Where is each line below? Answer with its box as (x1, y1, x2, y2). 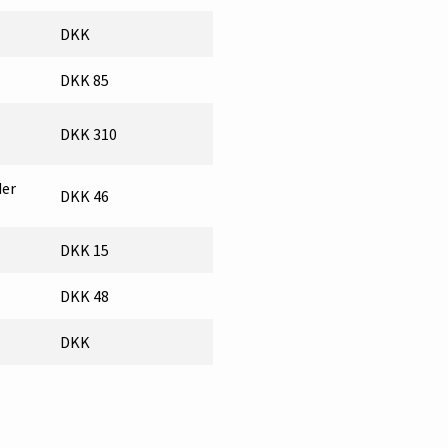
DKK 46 (60, 185, 109, 206)
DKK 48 (60, 285, 109, 306)
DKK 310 (60, 123, 117, 144)
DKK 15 (60, 239, 109, 260)
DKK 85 (60, 69, 109, 90)
